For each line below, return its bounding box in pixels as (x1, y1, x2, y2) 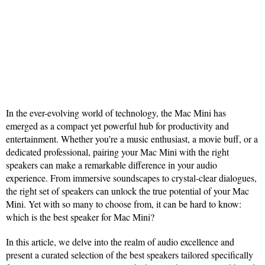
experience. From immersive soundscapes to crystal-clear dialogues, (6, 172, 257, 184)
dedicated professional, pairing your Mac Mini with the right (6, 146, 229, 158)
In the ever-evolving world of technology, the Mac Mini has (6, 106, 226, 119)
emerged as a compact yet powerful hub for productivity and (6, 119, 229, 132)
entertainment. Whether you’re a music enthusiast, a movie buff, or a (6, 132, 258, 145)
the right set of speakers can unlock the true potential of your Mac (6, 185, 249, 197)
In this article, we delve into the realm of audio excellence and (6, 235, 234, 248)
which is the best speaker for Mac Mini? (6, 211, 154, 223)
